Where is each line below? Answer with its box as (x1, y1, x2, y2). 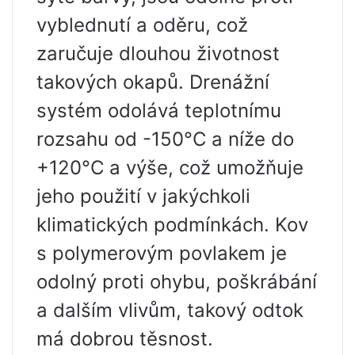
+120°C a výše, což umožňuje (36, 156, 303, 180)
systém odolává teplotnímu (36, 99, 281, 123)
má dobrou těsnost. (36, 327, 213, 351)
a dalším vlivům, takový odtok (36, 299, 303, 323)
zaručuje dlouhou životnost (36, 42, 280, 66)
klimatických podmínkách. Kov (36, 213, 308, 237)
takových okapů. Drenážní (36, 71, 269, 94)
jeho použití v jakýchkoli (36, 185, 250, 208)
